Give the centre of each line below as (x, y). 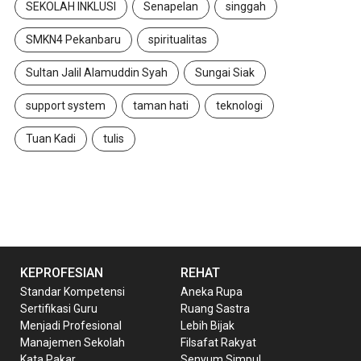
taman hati (161, 105)
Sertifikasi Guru (59, 308)
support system (66, 105)
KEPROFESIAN (62, 272)
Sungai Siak (225, 72)
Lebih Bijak (207, 325)
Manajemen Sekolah (73, 342)
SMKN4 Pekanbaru (73, 39)
